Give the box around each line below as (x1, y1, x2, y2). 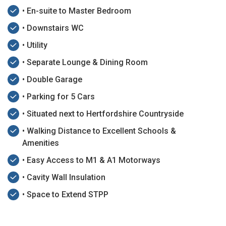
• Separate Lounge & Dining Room (22, 58, 148, 68)
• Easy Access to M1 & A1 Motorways (22, 155, 160, 165)
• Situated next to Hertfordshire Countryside (22, 109, 184, 119)
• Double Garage (22, 75, 82, 85)
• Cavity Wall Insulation (22, 173, 105, 183)
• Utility (22, 40, 47, 50)
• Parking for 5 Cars (22, 92, 95, 102)
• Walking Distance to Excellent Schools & (22, 126, 176, 136)
